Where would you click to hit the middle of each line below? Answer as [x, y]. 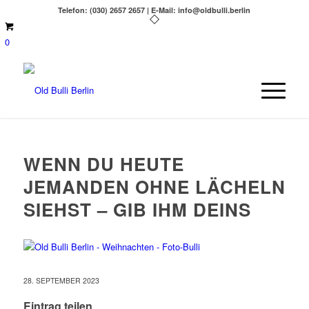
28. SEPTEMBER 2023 [61, 281]
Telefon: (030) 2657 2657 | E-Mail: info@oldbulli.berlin [154, 10]
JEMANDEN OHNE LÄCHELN [154, 187]
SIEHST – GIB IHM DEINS [137, 209]
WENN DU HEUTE [103, 164]
